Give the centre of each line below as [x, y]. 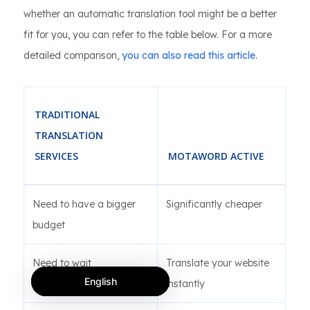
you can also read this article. [190, 56]
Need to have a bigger [84, 204]
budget [49, 225]
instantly [185, 284]
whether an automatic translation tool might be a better [150, 14]
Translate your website [218, 263]
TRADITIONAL [67, 115]
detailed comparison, [73, 56]
